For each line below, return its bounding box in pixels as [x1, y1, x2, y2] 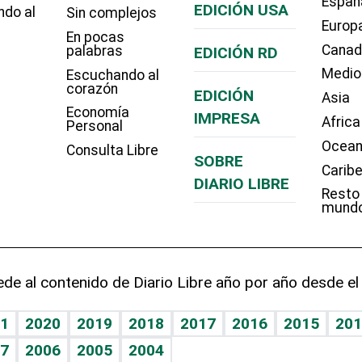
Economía [65, 104, 129, 121]
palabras [65, 42, 123, 59]
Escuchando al [65, 66, 159, 83]
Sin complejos [65, 5, 157, 22]
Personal [65, 118, 123, 135]
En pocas [65, 28, 124, 45]
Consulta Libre [65, 142, 158, 159]
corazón [65, 80, 118, 97]
